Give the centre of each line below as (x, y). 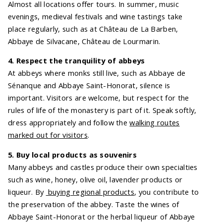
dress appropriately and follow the (69, 123)
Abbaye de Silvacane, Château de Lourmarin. (84, 41)
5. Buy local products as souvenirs (73, 155)
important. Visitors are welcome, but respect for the (99, 98)
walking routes (155, 123)
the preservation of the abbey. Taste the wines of (94, 204)
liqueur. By (27, 192)
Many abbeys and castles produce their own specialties (103, 167)
